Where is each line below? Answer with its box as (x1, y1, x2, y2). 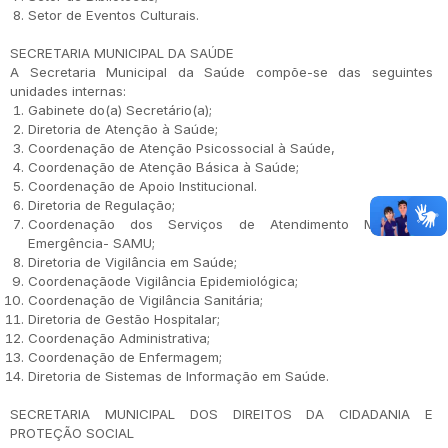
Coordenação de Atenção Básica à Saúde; (28, 159, 299, 175)
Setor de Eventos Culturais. (28, 7, 199, 23)
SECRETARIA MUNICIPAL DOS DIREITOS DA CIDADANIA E (10, 406, 433, 422)
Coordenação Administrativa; (28, 330, 210, 346)
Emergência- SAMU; (28, 235, 155, 251)
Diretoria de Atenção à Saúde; (28, 121, 218, 137)
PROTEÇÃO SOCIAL (10, 425, 134, 441)
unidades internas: (10, 83, 126, 99)
